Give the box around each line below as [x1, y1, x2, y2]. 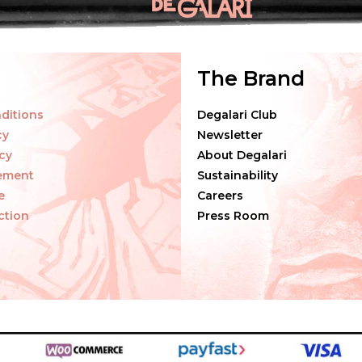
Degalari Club [197, 107, 277, 122]
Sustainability [197, 167, 278, 183]
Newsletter [197, 127, 263, 142]
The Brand [197, 65, 305, 90]
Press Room [197, 208, 269, 223]
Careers [197, 187, 243, 203]
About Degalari [197, 147, 287, 162]
